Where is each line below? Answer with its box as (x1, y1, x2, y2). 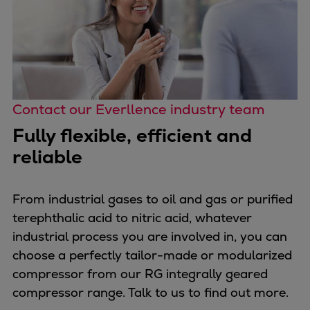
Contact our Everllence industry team (12, 100, 264, 118)
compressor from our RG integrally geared (12, 265, 268, 282)
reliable (12, 144, 82, 169)
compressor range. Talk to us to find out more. (12, 284, 289, 300)
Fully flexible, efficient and (12, 122, 252, 147)
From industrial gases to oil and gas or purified (12, 190, 293, 207)
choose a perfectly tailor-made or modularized (12, 246, 292, 263)
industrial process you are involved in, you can (12, 228, 287, 244)
